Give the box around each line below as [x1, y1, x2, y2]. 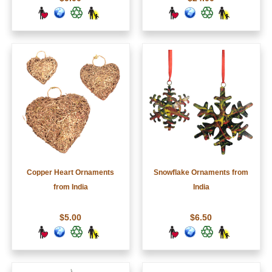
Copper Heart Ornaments [27, 168, 115, 177]
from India [53, 183, 88, 192]
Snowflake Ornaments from [154, 168, 249, 177]
